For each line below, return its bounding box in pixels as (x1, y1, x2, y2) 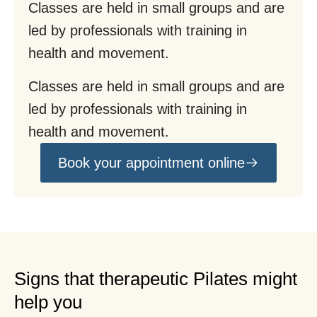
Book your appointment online (58, 154, 245, 171)
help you (14, 291, 82, 313)
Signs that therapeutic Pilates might (14, 267, 297, 289)
